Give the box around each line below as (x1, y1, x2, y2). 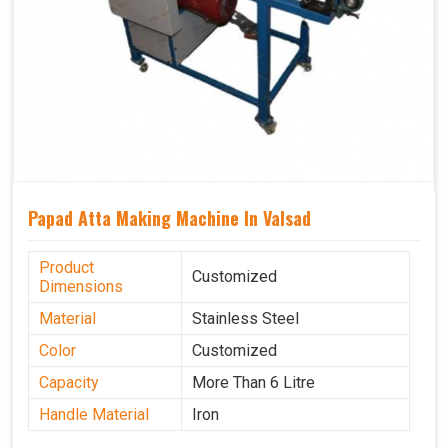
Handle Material (39, 405, 149, 425)
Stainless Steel (192, 309, 299, 329)
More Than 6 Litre (192, 373, 315, 393)
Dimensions (39, 277, 123, 297)
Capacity (39, 373, 99, 393)
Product (39, 258, 94, 278)
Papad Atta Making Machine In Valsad (28, 205, 311, 232)
